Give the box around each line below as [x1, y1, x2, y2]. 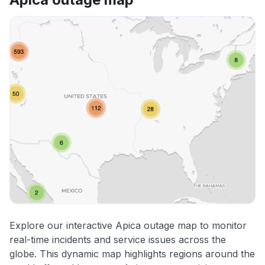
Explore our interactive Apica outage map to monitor [9, 219, 247, 232]
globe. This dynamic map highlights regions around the [9, 248, 255, 260]
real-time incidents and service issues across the [9, 234, 226, 246]
